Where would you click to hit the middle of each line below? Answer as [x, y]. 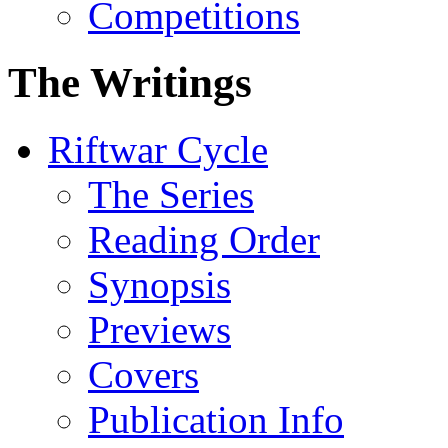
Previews [159, 329]
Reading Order [204, 239]
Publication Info [216, 419]
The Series [171, 194]
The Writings [130, 82]
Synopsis [159, 284]
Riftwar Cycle [158, 149]
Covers [143, 374]
